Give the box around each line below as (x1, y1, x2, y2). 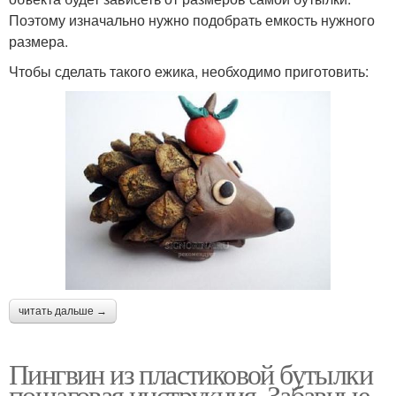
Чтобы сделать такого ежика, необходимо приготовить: (9, 61, 369, 82)
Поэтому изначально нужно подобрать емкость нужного (9, 10, 375, 31)
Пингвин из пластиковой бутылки (9, 354, 372, 393)
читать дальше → (19, 305, 107, 318)
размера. (9, 31, 68, 52)
